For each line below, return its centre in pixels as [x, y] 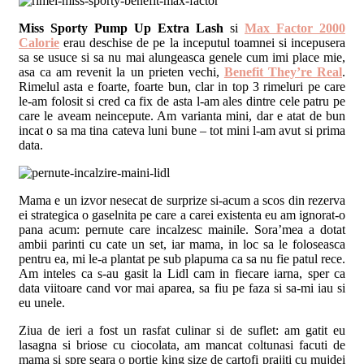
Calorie [39, 42]
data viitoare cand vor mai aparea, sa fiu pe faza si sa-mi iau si [182, 288]
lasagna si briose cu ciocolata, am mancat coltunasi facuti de [182, 344]
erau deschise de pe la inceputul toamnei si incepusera [202, 42]
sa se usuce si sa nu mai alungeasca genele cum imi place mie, [182, 57]
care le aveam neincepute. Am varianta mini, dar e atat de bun [182, 115]
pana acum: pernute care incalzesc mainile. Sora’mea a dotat [182, 229]
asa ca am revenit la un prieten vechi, [121, 71]
